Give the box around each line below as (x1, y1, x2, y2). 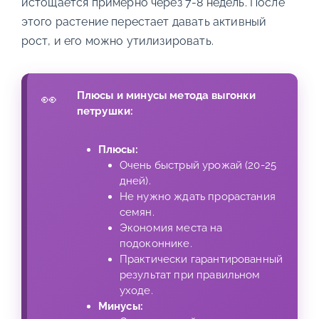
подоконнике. (119, 237, 192, 250)
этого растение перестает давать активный (21, 15, 267, 28)
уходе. (119, 284, 153, 297)
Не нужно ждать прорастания (119, 190, 276, 203)
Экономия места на (119, 221, 223, 234)
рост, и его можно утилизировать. (21, 34, 214, 48)
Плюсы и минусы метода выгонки (76, 89, 256, 102)
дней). (119, 174, 151, 187)
